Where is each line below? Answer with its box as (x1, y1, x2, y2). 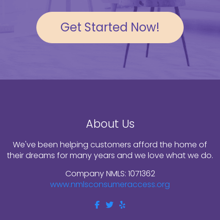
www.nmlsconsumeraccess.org (50, 179, 170, 191)
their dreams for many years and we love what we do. (7, 150, 213, 162)
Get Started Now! (60, 19, 160, 36)
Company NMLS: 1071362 (65, 168, 155, 180)
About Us (85, 116, 135, 132)
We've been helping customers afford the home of (13, 139, 207, 151)
